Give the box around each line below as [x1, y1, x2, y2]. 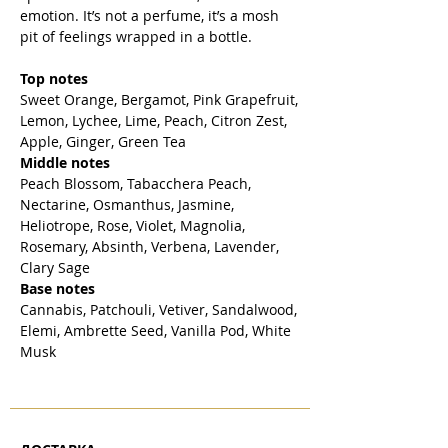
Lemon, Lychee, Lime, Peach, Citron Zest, [20, 111, 287, 131]
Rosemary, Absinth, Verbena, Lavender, [20, 237, 279, 257]
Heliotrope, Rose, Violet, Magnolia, [20, 216, 245, 236]
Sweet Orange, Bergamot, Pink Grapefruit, [20, 90, 298, 110]
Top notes [20, 69, 92, 89]
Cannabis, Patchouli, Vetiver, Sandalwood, [20, 300, 297, 320]
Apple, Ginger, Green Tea [20, 132, 190, 152]
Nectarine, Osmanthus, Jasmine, [20, 195, 234, 215]
